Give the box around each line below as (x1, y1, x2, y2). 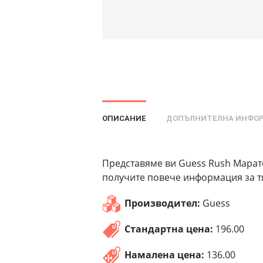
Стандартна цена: (124, 222, 214, 236)
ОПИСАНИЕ (102, 114, 147, 123)
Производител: (124, 197, 201, 210)
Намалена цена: (124, 248, 205, 262)
